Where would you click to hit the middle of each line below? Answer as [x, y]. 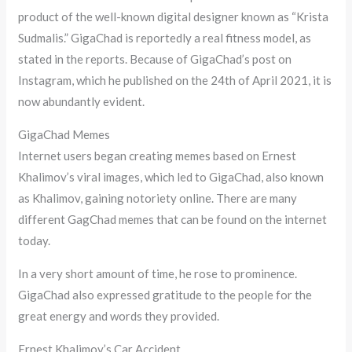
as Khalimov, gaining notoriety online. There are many [158, 198]
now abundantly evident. [82, 102]
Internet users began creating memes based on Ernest [158, 156]
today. [35, 241]
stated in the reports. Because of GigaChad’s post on [155, 59]
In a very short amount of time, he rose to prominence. [158, 274]
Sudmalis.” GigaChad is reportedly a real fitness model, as [165, 38]
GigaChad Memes [64, 135]
